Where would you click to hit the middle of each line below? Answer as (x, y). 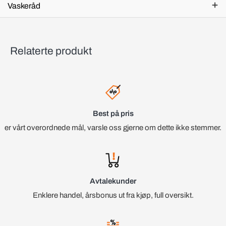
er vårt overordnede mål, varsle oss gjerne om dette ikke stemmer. (113, 128)
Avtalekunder (113, 181)
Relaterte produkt (51, 51)
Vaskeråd (24, 6)
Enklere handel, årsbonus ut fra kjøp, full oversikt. (113, 195)
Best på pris (113, 114)
